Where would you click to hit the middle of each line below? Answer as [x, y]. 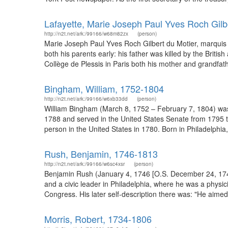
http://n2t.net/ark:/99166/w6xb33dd [86, 99]
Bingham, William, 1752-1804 [104, 89]
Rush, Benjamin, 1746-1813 [101, 154]
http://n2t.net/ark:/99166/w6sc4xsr [84, 164]
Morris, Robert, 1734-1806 [98, 219]
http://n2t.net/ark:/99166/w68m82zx [86, 34]
